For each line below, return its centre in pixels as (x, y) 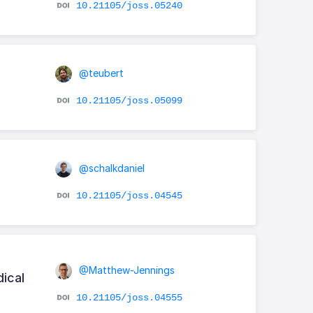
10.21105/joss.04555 (129, 298)
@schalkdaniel (110, 168)
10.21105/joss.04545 (129, 195)
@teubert (100, 73)
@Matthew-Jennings (125, 270)
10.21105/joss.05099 (129, 100)
